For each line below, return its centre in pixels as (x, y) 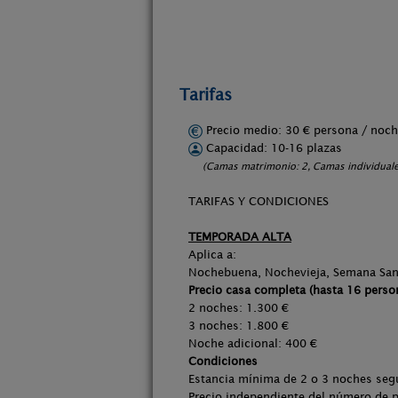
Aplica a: (212, 255)
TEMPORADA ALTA (240, 237)
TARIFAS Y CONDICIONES (259, 201)
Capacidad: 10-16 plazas (272, 148)
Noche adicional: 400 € (253, 343)
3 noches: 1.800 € (239, 326)
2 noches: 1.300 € (239, 308)
